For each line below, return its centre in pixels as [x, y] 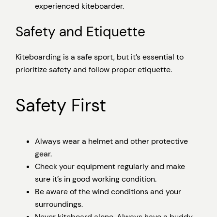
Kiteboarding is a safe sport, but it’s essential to [100, 57]
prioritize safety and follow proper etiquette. [94, 70]
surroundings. [59, 204]
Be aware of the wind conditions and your [108, 192]
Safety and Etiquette [80, 31]
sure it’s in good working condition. [96, 179]
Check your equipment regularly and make [110, 167]
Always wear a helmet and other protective [111, 141]
